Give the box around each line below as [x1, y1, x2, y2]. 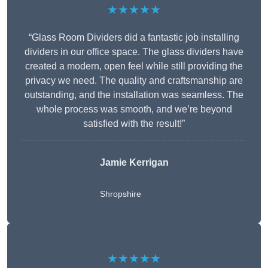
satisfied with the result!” [83, 118, 185, 129]
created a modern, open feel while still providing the [25, 61, 243, 72]
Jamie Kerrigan [99, 157, 169, 168]
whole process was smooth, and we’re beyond [36, 104, 232, 115]
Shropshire [99, 189, 141, 199]
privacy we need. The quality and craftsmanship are [25, 75, 243, 86]
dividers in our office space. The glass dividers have [25, 47, 243, 57]
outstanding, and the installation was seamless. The [25, 90, 243, 100]
